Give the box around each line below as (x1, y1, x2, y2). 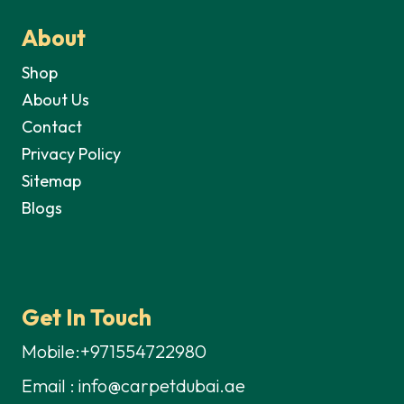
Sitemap (22, 170, 81, 191)
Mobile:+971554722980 (22, 339, 207, 363)
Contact (22, 115, 82, 137)
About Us (22, 88, 89, 110)
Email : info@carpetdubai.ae (22, 373, 245, 397)
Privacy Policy (22, 142, 121, 164)
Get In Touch (22, 302, 151, 332)
